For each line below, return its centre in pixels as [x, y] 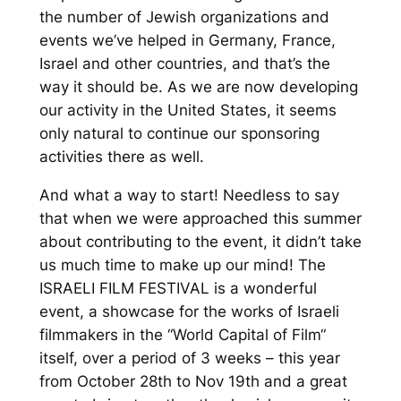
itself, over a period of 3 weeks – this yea [187, 358]
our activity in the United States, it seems [188, 110]
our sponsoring [266, 133]
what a [100, 195]
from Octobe [84, 381]
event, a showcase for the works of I [170, 311]
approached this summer [272, 218]
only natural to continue [126, 133]
